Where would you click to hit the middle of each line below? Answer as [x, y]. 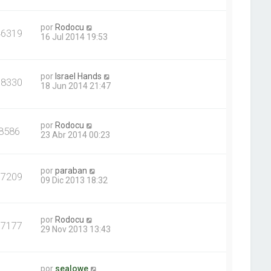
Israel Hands [79, 76]
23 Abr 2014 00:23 [76, 135]
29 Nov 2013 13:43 [76, 230]
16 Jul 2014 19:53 [74, 37]
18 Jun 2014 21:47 [76, 86]
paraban [71, 170]
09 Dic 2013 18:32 [74, 180]
